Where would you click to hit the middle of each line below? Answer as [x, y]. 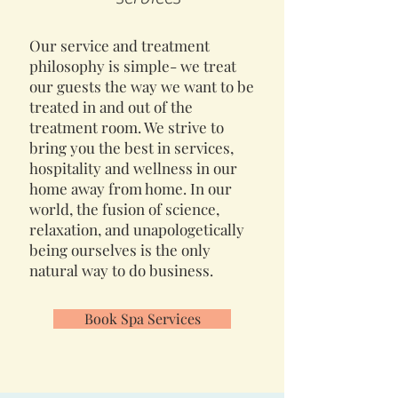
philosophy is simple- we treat [133, 65]
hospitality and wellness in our [133, 167]
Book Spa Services [142, 318]
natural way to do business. [121, 270]
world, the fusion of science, [124, 208]
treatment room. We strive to [127, 127]
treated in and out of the [111, 106]
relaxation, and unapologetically [137, 229]
